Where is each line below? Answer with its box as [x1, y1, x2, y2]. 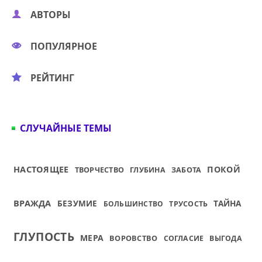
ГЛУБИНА [130, 165, 166, 175]
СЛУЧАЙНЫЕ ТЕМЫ [20, 122, 112, 135]
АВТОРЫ [30, 8, 71, 21]
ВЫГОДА [209, 233, 242, 243]
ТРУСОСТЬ [169, 199, 208, 209]
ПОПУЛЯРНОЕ [30, 40, 97, 53]
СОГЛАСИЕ [163, 233, 204, 243]
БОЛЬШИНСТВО [103, 199, 164, 209]
